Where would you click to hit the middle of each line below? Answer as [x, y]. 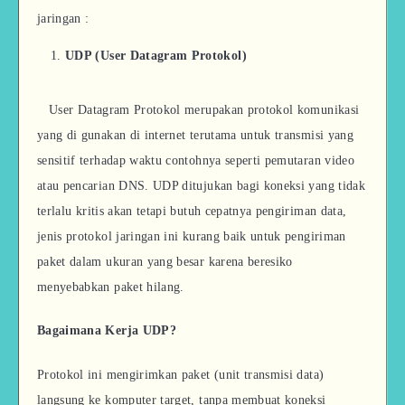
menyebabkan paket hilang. [111, 287]
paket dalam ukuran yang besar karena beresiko [165, 261]
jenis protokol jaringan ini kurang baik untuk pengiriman [192, 236]
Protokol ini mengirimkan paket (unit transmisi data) [181, 375]
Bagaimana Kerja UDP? [107, 331]
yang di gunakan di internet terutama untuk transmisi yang [195, 135]
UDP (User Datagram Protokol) [156, 55]
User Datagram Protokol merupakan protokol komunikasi [204, 109]
